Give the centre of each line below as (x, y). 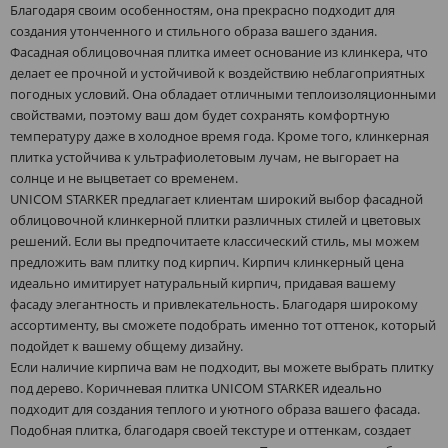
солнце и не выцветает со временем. (124, 177)
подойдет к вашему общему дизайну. (126, 345)
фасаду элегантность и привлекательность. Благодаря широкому (214, 303)
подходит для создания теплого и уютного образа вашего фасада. (215, 408)
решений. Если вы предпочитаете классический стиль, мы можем (215, 240)
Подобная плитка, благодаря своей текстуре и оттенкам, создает (210, 429)
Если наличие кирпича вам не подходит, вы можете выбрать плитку (222, 366)
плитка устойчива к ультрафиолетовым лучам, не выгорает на (204, 156)
